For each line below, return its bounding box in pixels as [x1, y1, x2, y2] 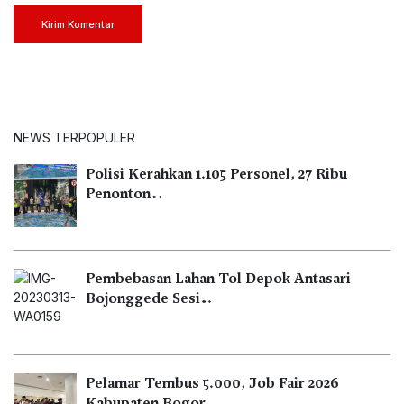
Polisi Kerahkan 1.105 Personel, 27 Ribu [86, 164, 347, 183]
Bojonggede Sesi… [86, 289, 212, 308]
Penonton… [86, 184, 162, 203]
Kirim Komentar [41, 17, 115, 31]
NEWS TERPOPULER [14, 129, 135, 145]
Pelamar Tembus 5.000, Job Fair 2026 [86, 373, 339, 392]
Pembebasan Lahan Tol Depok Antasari [86, 269, 351, 288]
